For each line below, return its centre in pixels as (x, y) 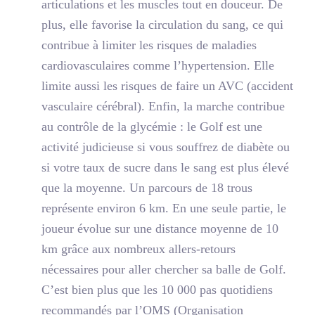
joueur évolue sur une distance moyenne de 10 (160, 228)
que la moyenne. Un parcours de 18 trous (147, 187)
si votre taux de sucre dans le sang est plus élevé (165, 167)
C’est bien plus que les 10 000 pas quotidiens (157, 289)
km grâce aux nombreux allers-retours (139, 249)
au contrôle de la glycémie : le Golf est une (152, 126)
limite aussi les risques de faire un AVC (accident (167, 85)
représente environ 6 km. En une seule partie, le (164, 208)
